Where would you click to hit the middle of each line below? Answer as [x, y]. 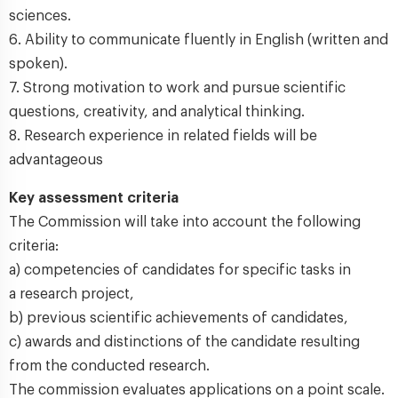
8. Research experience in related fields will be [163, 136]
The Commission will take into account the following [185, 222]
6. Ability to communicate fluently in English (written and [199, 40]
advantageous [56, 160]
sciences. [40, 16]
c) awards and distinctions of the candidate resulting [184, 342]
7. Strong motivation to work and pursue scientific [177, 88]
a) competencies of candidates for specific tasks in [180, 270]
